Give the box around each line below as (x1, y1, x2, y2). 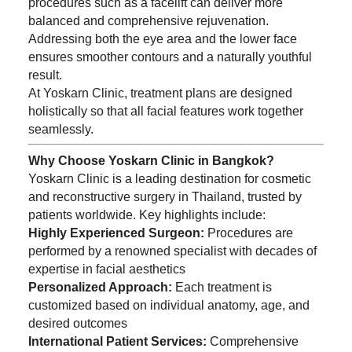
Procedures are (203, 226, 293, 240)
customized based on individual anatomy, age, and (27, 299, 310, 312)
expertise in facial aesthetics (27, 262, 185, 276)
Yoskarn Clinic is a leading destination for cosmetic (27, 172, 311, 185)
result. (27, 68, 62, 82)
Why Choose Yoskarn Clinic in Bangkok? (27, 154, 274, 167)
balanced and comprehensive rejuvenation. (27, 13, 269, 27)
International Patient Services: (27, 335, 207, 348)
